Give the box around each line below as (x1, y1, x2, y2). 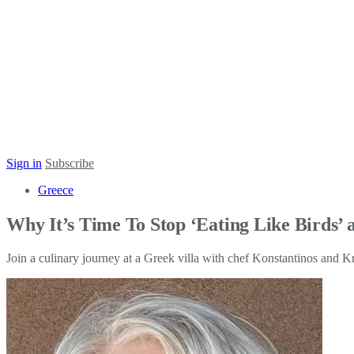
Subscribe (45, 156, 94, 170)
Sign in (6, 156, 42, 170)
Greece (38, 183, 73, 197)
